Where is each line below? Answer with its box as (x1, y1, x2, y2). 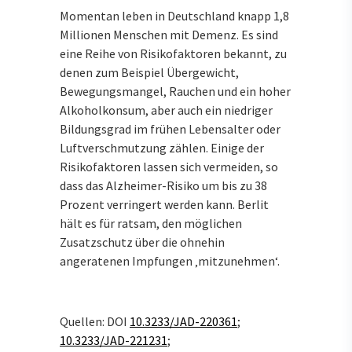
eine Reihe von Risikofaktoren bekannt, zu (60, 46, 287, 62)
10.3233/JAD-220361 (130, 313, 237, 330)
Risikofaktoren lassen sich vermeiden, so (60, 159, 278, 175)
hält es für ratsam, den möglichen (60, 215, 242, 232)
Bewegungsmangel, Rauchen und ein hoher (60, 83, 291, 100)
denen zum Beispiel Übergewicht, (60, 64, 239, 81)
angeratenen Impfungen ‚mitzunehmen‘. (60, 253, 280, 269)
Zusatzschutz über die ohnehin (60, 234, 225, 251)
